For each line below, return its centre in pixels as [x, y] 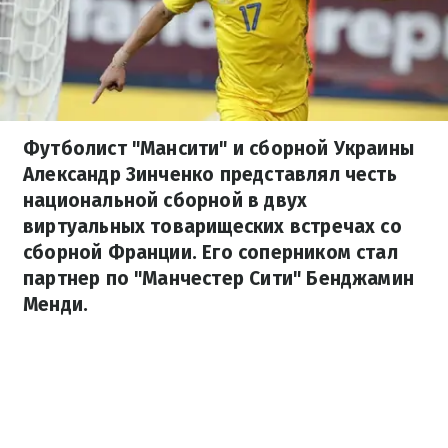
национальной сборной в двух [165, 200]
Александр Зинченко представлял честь [210, 174]
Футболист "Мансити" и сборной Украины [219, 148]
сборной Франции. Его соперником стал [210, 252]
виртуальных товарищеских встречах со [212, 226]
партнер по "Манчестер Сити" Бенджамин [219, 278]
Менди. [56, 304]
